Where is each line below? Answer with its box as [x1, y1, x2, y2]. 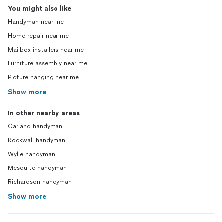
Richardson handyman [8, 178, 72, 185]
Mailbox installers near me [8, 46, 84, 53]
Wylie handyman [8, 151, 55, 158]
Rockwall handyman [8, 137, 65, 144]
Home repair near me [8, 32, 69, 39]
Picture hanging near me [8, 74, 79, 81]
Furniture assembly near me [8, 60, 87, 67]
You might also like [8, 4, 71, 13]
